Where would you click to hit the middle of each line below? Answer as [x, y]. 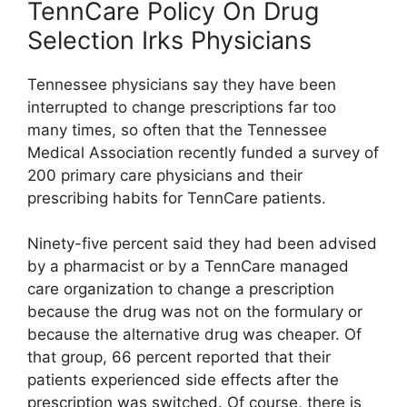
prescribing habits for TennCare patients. [177, 198]
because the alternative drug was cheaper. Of [194, 335]
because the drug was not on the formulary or [195, 312]
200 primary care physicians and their [165, 175]
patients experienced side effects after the [183, 380]
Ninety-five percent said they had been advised [202, 244]
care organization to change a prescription [181, 289]
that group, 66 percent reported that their [179, 357]
